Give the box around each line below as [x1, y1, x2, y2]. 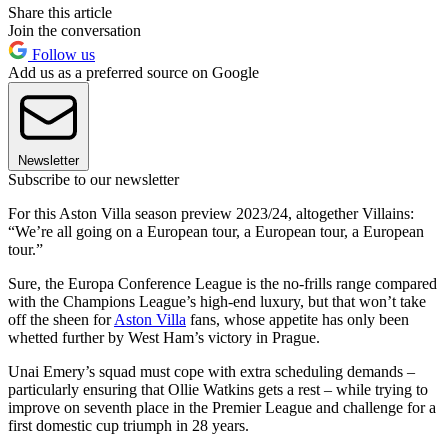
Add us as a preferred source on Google [8, 63, 259, 81]
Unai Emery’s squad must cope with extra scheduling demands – [8, 362, 415, 380]
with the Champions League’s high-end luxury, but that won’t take [8, 292, 426, 310]
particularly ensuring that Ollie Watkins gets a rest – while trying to [8, 380, 428, 398]
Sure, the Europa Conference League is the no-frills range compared [8, 274, 437, 292]
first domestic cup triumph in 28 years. [8, 416, 249, 434]
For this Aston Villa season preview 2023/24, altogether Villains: [8, 204, 414, 222]
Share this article [8, 3, 112, 21]
